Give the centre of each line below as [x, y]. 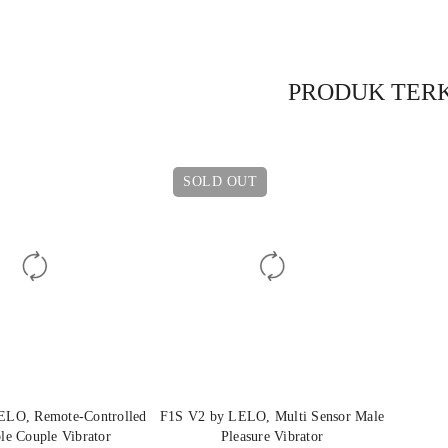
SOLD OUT [220, 182]
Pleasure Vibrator [272, 437]
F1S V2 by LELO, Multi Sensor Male [272, 417]
